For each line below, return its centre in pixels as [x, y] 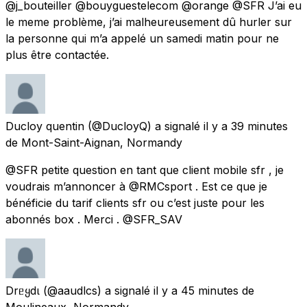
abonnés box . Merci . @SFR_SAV [94, 219]
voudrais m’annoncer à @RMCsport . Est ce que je [136, 186]
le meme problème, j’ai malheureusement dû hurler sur [149, 22]
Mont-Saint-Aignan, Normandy [102, 142]
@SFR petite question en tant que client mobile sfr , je [145, 170]
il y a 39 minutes [246, 126]
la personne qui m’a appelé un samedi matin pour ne [142, 38]
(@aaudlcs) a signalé [97, 290]
